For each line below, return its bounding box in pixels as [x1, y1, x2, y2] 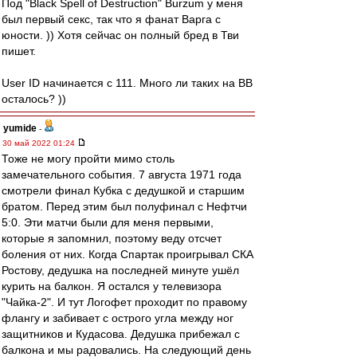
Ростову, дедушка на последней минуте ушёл [2, 264, 239, 277]
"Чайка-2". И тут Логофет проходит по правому [2, 296, 247, 308]
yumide [3, 123, 37, 134]
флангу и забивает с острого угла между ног [2, 312, 233, 324]
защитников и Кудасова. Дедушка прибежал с [2, 328, 240, 340]
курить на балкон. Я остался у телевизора [2, 280, 222, 292]
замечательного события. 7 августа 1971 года [2, 168, 241, 181]
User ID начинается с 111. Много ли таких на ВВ [2, 76, 253, 89]
